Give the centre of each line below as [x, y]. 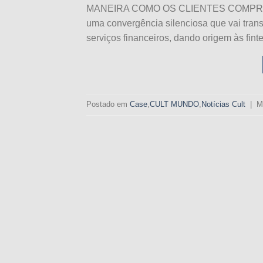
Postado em [108, 104]
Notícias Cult [223, 104]
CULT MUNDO [174, 104]
